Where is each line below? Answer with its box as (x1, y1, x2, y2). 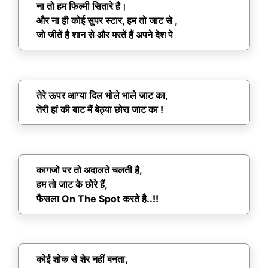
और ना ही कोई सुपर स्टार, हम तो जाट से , (36, 14, 178, 27)
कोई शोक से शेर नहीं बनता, (36, 253, 128, 266)
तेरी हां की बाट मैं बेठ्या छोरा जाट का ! (36, 103, 163, 116)
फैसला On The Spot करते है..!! (36, 193, 159, 205)
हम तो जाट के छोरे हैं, (36, 178, 108, 191)
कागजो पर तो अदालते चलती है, (36, 164, 142, 176)
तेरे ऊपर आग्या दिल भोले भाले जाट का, (36, 89, 168, 102)
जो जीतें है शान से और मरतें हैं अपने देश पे (36, 29, 173, 41)
